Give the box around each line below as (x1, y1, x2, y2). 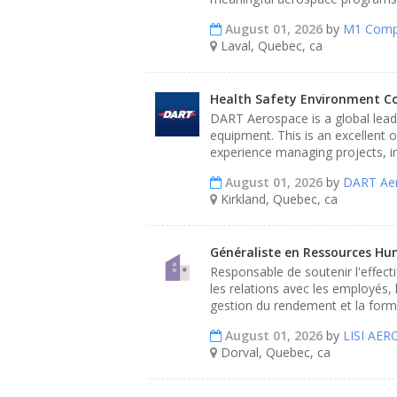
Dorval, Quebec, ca (217, 344, 331, 361)
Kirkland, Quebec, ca (217, 191, 338, 207)
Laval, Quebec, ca (217, 37, 323, 54)
